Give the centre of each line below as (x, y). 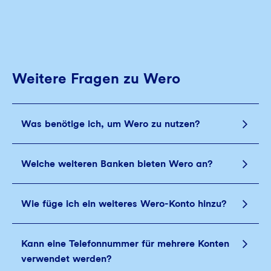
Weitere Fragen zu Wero (96, 78)
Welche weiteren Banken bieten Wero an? (117, 164)
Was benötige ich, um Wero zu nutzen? (110, 124)
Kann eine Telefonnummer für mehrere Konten (125, 243)
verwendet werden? (66, 259)
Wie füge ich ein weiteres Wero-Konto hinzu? (124, 204)
